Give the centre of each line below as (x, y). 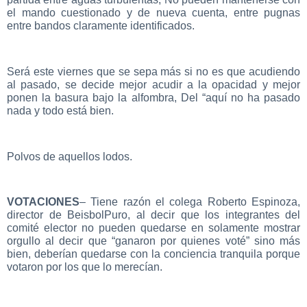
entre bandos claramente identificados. (101, 26)
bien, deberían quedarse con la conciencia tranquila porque (153, 254)
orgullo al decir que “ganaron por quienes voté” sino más (153, 241)
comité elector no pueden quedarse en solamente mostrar (153, 228)
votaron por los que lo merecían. (85, 267)
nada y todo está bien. (60, 110)
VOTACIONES (43, 202)
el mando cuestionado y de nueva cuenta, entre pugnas (153, 13)
